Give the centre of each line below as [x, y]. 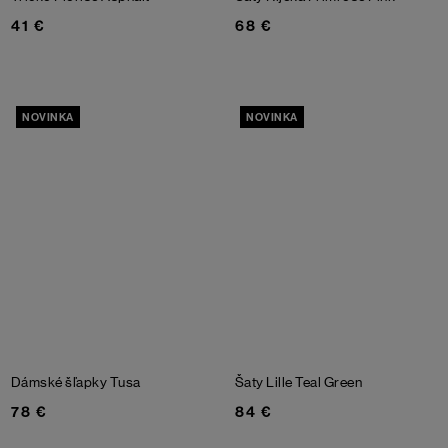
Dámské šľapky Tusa [76, 382]
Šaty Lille [265, 382]
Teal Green [329, 382]
